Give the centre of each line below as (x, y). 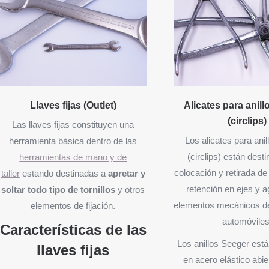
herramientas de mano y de (73, 157)
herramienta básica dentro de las (73, 141)
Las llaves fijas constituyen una (73, 124)
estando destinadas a (64, 173)
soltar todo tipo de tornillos (59, 189)
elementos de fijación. (73, 205)
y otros (130, 189)
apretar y (126, 173)
